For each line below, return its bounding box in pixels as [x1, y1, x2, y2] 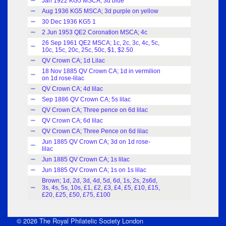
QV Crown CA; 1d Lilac [42, 57, 105, 65]
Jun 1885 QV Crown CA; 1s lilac [42, 156, 130, 163]
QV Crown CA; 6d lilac [42, 117, 103, 125]
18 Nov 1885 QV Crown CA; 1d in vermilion [42, 68, 160, 75]
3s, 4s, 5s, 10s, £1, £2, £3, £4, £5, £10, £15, [42, 184, 160, 192]
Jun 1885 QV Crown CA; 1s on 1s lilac [42, 166, 146, 174]
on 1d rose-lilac [42, 75, 84, 82]
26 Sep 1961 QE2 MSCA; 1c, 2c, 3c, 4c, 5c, [42, 39, 159, 47]
